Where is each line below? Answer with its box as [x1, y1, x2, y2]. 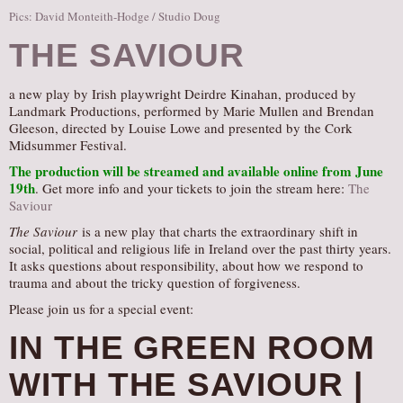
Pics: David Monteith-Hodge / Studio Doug [9, 8, 220, 24]
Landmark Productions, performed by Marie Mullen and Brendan [9, 102, 374, 120]
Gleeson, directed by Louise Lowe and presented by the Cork [9, 119, 353, 137]
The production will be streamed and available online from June [9, 161, 383, 181]
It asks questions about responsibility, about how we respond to [9, 256, 363, 274]
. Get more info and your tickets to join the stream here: [35, 179, 348, 197]
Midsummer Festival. [9, 136, 127, 154]
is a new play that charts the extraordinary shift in [82, 222, 358, 240]
